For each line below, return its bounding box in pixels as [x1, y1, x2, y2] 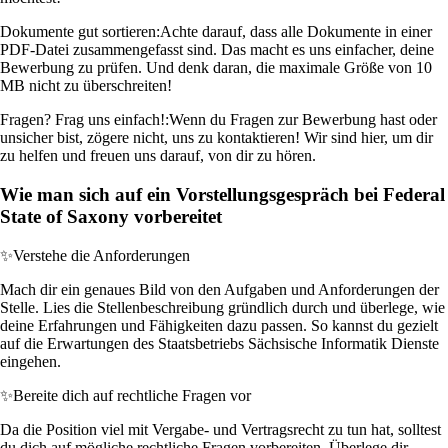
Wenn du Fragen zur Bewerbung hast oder [169, 111, 437, 129]
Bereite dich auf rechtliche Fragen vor [13, 386, 251, 404]
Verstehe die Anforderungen [13, 246, 190, 264]
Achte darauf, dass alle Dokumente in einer [160, 23, 432, 41]
